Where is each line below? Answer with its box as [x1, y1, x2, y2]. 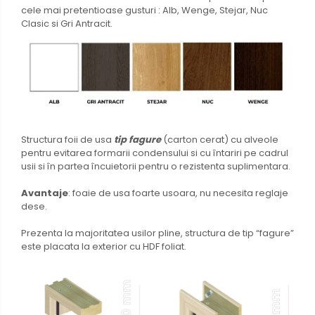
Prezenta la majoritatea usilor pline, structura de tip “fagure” [21, 226, 294, 240]
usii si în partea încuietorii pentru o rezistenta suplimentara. [21, 160, 290, 174]
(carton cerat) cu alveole [161, 133, 278, 147]
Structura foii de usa [21, 133, 114, 147]
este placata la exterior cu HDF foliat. [21, 240, 186, 254]
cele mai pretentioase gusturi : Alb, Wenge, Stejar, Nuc [21, 4, 268, 18]
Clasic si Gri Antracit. [21, 17, 112, 31]
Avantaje [21, 186, 68, 200]
